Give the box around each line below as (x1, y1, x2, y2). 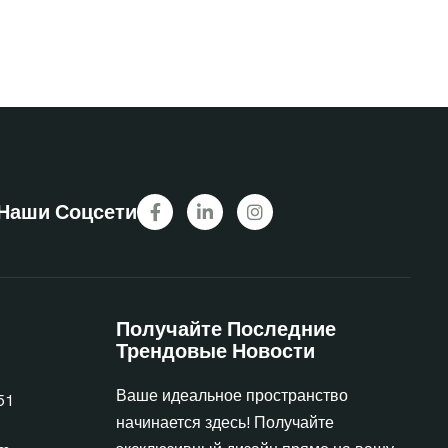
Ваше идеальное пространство (116, 385, 348, 406)
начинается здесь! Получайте (116, 412, 334, 433)
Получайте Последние (116, 316, 336, 342)
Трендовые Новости (116, 338, 315, 364)
